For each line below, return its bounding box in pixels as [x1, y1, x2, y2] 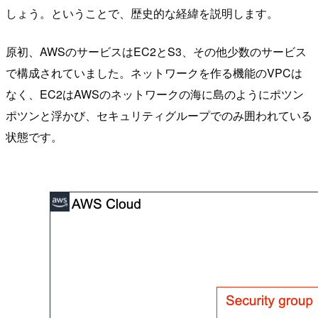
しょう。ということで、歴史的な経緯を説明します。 [6, 4, 278, 21]
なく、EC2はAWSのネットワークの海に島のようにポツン [6, 85, 304, 102]
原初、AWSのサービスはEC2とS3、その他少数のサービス [6, 43, 307, 60]
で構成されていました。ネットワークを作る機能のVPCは [6, 64, 302, 81]
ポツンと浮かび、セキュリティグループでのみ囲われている [6, 106, 312, 124]
